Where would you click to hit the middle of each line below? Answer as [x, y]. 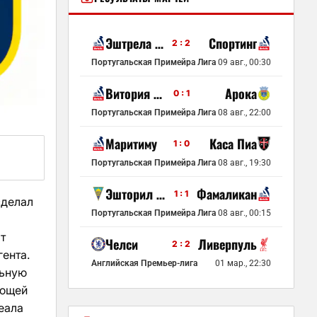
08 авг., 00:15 [244, 213]
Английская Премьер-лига [144, 263]
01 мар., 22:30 [243, 263]
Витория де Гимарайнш [158, 93]
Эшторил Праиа [161, 194]
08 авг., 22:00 [244, 113]
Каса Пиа [233, 144]
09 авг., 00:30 [244, 62]
